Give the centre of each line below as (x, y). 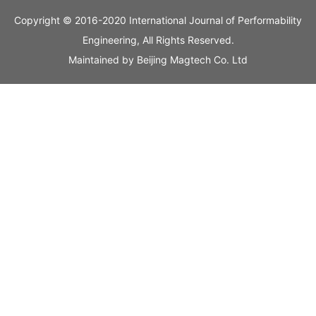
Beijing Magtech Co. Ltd (192, 60)
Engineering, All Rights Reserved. (158, 40)
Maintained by (103, 60)
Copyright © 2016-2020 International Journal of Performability (158, 20)
